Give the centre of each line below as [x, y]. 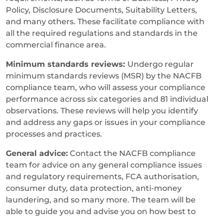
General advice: [37, 153]
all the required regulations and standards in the [102, 33]
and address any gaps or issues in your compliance [106, 122]
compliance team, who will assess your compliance [106, 87]
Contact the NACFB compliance [132, 153]
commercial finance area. [56, 45]
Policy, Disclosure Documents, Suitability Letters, [101, 10]
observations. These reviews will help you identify [102, 110]
